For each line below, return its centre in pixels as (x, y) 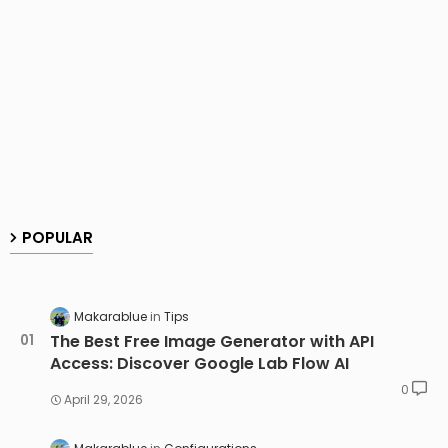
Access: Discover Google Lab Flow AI (199, 363)
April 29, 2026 (103, 399)
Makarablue (110, 316)
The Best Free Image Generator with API (212, 341)
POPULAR (57, 237)
